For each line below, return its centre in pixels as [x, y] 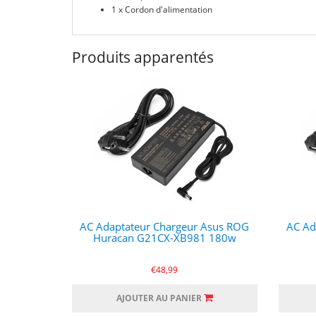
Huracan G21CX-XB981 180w [164, 238]
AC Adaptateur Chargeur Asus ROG [165, 226]
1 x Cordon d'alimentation [162, 10]
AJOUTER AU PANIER [159, 298]
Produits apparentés [143, 57]
